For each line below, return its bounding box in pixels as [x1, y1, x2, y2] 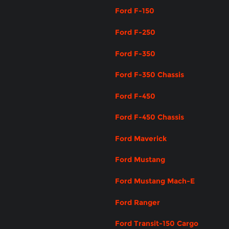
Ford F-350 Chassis [115, 70, 184, 80]
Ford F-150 [115, 6, 154, 16]
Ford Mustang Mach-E [115, 176, 195, 186]
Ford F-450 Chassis [115, 112, 184, 122]
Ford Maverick [115, 133, 167, 143]
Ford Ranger [115, 197, 160, 207]
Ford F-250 [115, 27, 155, 37]
